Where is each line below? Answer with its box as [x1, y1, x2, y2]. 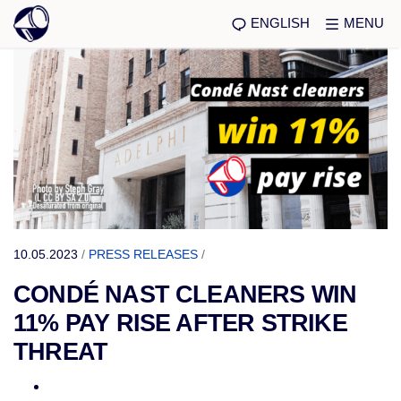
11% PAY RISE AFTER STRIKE [13, 310, 347, 337]
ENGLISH [251, 14, 310, 30]
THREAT [13, 338, 108, 365]
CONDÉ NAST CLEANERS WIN [13, 281, 357, 308]
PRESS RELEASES [89, 247, 198, 261]
